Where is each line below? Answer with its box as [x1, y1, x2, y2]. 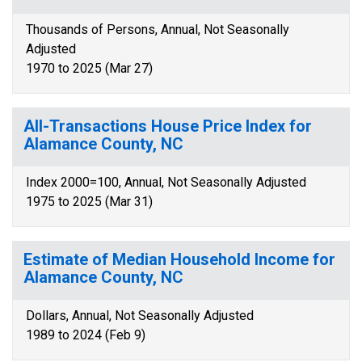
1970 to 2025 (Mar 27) [26, 61, 153, 76]
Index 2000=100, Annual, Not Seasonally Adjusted [26, 175, 306, 190]
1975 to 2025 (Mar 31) [26, 194, 153, 209]
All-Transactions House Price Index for [23, 116, 312, 136]
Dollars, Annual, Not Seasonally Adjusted [26, 308, 254, 323]
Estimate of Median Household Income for [23, 250, 335, 269]
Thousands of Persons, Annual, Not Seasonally [26, 22, 289, 37]
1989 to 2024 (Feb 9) [26, 327, 145, 343]
